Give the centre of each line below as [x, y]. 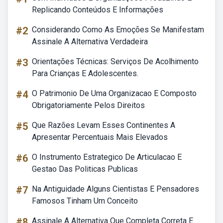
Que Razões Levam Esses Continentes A [104, 125]
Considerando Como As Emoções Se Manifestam [118, 30]
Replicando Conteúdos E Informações [98, 10]
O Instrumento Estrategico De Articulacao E [107, 157]
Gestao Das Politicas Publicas [85, 169]
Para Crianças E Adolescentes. [85, 73]
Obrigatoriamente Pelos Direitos [88, 105]
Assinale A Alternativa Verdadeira [90, 42]
